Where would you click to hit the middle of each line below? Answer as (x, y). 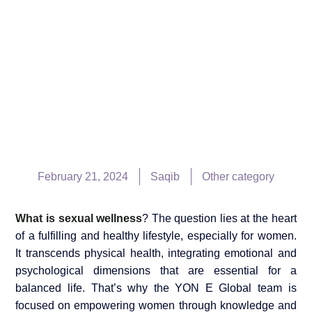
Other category (238, 176)
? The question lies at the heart (219, 219)
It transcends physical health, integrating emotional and (156, 253)
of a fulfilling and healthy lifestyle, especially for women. (156, 236)
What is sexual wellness (79, 219)
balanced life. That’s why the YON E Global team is (156, 288)
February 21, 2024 (83, 176)
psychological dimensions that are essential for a (156, 271)
